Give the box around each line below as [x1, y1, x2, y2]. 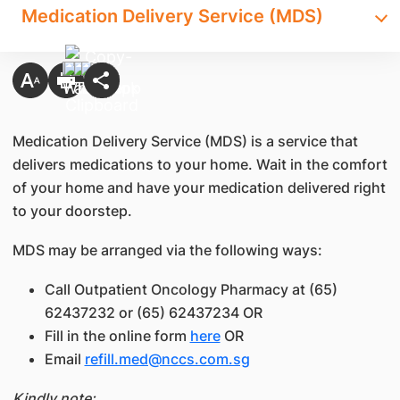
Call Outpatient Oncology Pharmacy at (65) [44, 280, 337, 298]
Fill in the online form [44, 327, 190, 345]
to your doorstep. [12, 202, 132, 220]
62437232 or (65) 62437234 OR [44, 304, 262, 321]
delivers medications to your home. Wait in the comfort [12, 155, 387, 173]
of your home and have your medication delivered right [12, 179, 386, 196]
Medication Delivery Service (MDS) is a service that [12, 132, 358, 150]
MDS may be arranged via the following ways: [12, 241, 322, 259]
